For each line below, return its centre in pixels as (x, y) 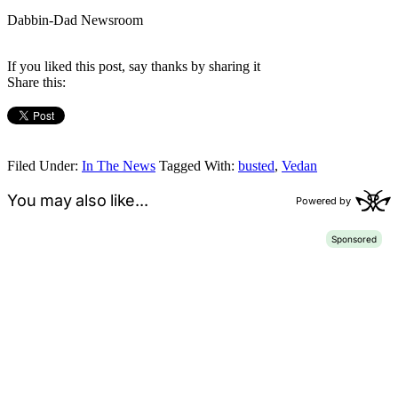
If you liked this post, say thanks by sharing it (134, 66)
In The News (119, 165)
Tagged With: (199, 165)
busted (256, 165)
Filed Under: (44, 165)
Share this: (36, 82)
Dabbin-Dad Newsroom (75, 20)
